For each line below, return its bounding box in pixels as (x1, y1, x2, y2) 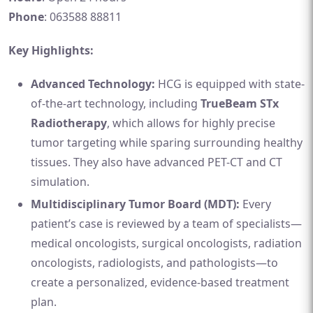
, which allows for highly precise (107, 115, 275, 131)
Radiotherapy (31, 115, 107, 131)
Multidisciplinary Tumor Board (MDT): (31, 196, 240, 212)
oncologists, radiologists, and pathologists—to (31, 255, 278, 270)
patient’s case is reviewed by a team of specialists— (31, 216, 302, 231)
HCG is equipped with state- (155, 76, 305, 92)
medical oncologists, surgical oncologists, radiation (31, 235, 302, 251)
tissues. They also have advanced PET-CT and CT (31, 154, 282, 170)
